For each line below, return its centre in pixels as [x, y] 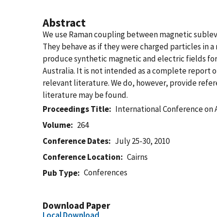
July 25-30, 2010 [142, 141]
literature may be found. [85, 95]
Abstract [64, 23]
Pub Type [60, 173]
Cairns [138, 157]
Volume [57, 125]
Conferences [106, 172]
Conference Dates [76, 141]
